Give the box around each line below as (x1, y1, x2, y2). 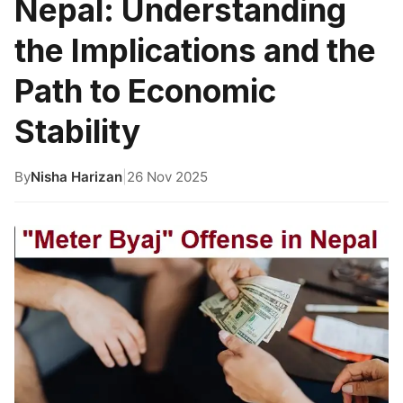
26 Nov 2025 (127, 168, 208, 186)
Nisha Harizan (31, 168, 122, 186)
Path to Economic (14, 72, 276, 111)
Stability (14, 112, 140, 151)
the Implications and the (14, 31, 376, 70)
